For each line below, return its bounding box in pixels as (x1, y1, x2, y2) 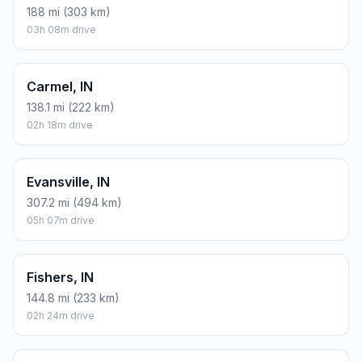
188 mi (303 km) (27, 5, 111, 19)
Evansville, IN (27, 174, 110, 191)
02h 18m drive (27, 119, 93, 132)
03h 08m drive (27, 23, 96, 36)
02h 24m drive (27, 309, 95, 322)
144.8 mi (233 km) (27, 291, 120, 305)
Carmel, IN (27, 78, 93, 95)
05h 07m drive (27, 214, 95, 227)
